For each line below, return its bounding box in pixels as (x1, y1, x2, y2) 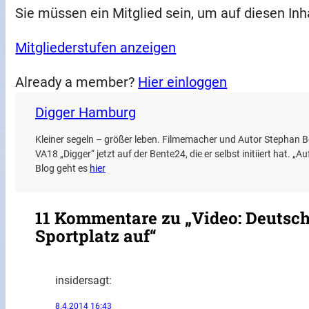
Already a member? (15, 73, 139, 90)
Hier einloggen (138, 73, 228, 90)
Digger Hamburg (35, 103, 137, 121)
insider (54, 274, 88, 288)
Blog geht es (35, 162, 90, 174)
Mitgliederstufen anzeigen (15, 39, 177, 56)
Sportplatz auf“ (35, 225, 157, 248)
